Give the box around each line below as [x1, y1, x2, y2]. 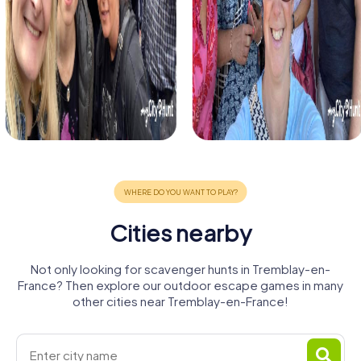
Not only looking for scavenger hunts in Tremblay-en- [31, 261, 330, 277]
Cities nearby [110, 218, 251, 247]
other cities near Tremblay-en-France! [73, 293, 288, 309]
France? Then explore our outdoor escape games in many [18, 277, 343, 293]
